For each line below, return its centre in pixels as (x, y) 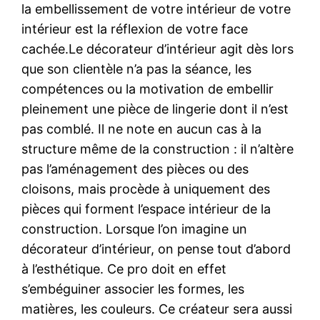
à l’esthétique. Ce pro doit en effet (124, 269)
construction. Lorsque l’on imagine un (135, 229)
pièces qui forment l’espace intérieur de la (146, 209)
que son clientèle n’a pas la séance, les (137, 69)
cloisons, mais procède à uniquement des (146, 189)
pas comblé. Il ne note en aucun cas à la (142, 129)
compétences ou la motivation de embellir (148, 89)
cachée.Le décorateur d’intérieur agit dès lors (158, 49)
